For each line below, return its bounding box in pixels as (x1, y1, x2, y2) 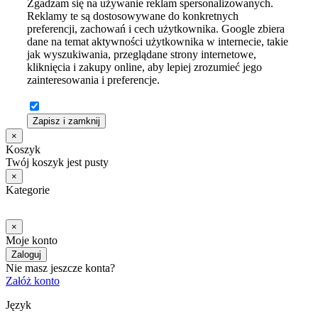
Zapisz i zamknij (33, 115, 100, 126)
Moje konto (6, 234, 57, 246)
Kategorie (6, 183, 50, 196)
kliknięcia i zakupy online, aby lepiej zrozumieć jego (27, 60, 262, 73)
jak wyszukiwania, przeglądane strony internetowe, (27, 48, 256, 60)
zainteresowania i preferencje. (27, 73, 160, 86)
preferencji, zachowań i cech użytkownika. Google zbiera (27, 22, 285, 35)
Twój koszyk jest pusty (6, 155, 109, 168)
